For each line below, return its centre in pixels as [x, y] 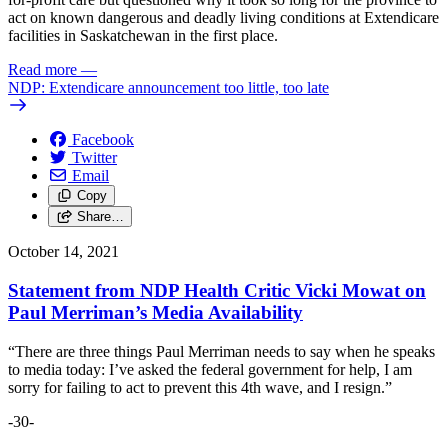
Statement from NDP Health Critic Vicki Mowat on [217, 291]
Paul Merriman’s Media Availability [155, 313]
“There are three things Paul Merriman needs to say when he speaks [221, 351]
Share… [100, 217]
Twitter [94, 158]
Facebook [103, 140]
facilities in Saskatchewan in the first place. [143, 36]
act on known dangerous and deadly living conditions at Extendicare [223, 18]
